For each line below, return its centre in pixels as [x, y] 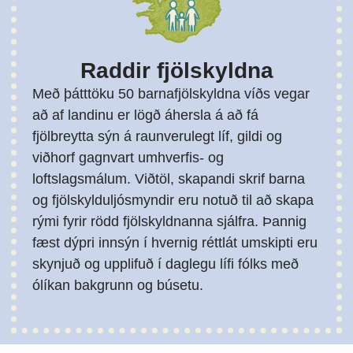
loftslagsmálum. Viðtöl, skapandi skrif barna [169, 178]
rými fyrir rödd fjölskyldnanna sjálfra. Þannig [169, 221]
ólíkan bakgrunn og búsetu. [118, 285]
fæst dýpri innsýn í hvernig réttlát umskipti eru [175, 242]
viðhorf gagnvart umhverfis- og [128, 157]
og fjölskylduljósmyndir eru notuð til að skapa [173, 200]
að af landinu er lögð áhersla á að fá [145, 115]
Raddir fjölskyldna [176, 70]
